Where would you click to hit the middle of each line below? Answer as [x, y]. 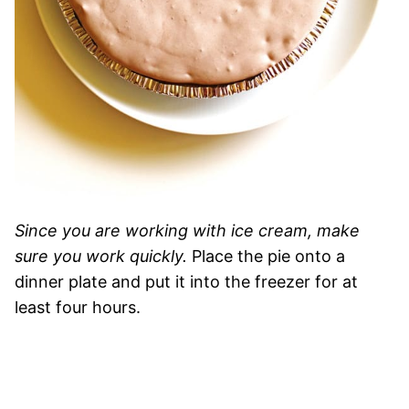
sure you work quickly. [101, 256]
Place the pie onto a [266, 256]
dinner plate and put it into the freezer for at [186, 281]
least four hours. [82, 307]
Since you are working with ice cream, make [187, 230]
